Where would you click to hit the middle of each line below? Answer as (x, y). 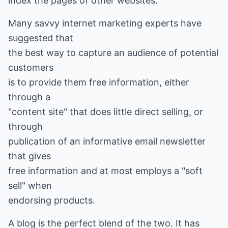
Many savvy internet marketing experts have (105, 23)
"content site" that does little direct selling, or (106, 112)
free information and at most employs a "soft (105, 171)
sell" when (30, 186)
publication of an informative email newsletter (107, 141)
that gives (30, 156)
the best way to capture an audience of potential (113, 53)
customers (31, 67)
